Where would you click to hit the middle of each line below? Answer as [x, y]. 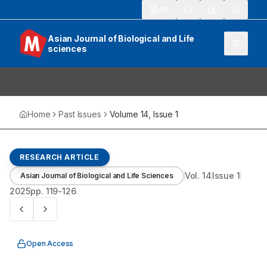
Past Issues [80, 114]
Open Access [50, 243]
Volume [125, 114]
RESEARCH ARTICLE [60, 157]
